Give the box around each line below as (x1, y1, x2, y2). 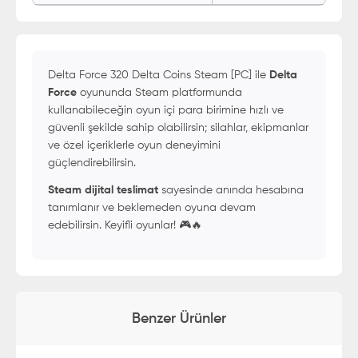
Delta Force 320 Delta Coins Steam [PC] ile (48, 70, 269, 81)
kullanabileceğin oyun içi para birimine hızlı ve (48, 105, 284, 116)
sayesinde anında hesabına (158, 185, 304, 196)
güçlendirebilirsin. (48, 157, 136, 169)
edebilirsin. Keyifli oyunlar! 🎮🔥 (48, 220, 202, 231)
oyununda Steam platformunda (77, 87, 242, 98)
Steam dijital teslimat (48, 185, 158, 196)
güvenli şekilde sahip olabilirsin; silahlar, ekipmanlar (48, 122, 308, 133)
